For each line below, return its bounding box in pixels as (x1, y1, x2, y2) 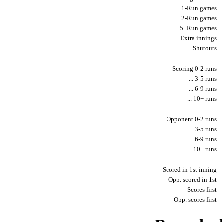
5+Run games (180, 24, 218, 32)
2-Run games (181, 14, 218, 22)
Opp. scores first (174, 196, 218, 204)
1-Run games (181, 4, 218, 12)
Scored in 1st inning (163, 166, 218, 174)
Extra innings (180, 34, 218, 42)
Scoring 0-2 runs (172, 65, 218, 73)
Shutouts (193, 44, 218, 52)
